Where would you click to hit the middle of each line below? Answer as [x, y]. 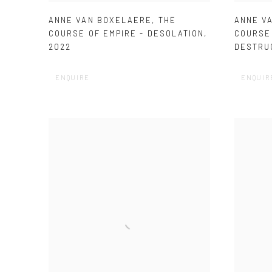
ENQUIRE [73, 78]
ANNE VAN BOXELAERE [100, 20]
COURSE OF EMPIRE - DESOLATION [127, 34]
